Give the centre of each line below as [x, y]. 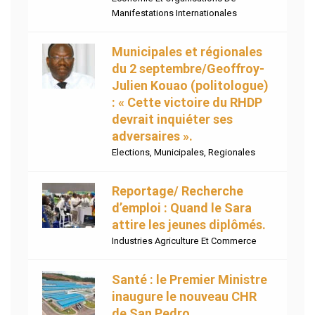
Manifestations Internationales [174, 13]
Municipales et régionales [187, 52]
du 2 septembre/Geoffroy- [188, 69]
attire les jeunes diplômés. [189, 225]
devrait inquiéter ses [172, 120]
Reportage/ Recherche [178, 191]
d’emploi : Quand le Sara [182, 208]
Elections [131, 153]
